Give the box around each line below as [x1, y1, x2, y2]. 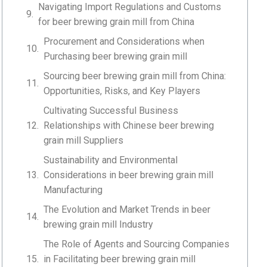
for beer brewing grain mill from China [38, 15, 195, 27]
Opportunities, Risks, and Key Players [44, 85, 201, 97]
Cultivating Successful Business [44, 104, 179, 116]
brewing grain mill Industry [44, 218, 154, 230]
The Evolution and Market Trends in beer [44, 203, 211, 215]
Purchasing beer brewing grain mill [44, 50, 188, 62]
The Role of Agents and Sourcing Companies [44, 238, 230, 250]
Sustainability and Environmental [44, 154, 178, 166]
